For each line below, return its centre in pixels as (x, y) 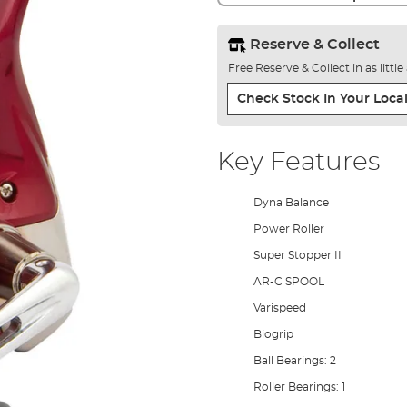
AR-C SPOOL (288, 281)
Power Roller (288, 228)
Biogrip (273, 334)
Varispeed (279, 308)
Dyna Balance (291, 202)
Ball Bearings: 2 (294, 360)
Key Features (298, 162)
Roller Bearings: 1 (299, 387)
